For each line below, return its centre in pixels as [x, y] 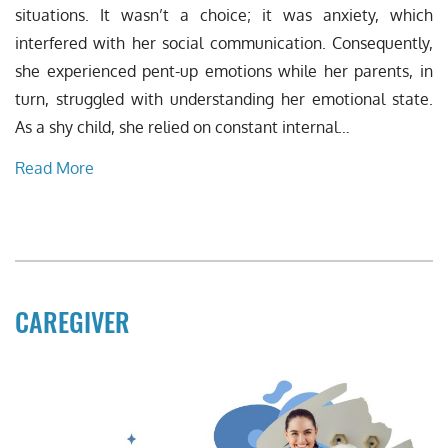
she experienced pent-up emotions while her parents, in [224, 70]
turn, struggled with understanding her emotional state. [224, 98]
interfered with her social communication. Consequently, [224, 42]
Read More [54, 167]
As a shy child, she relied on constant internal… [182, 126]
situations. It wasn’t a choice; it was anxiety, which [224, 14]
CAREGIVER [72, 321]
